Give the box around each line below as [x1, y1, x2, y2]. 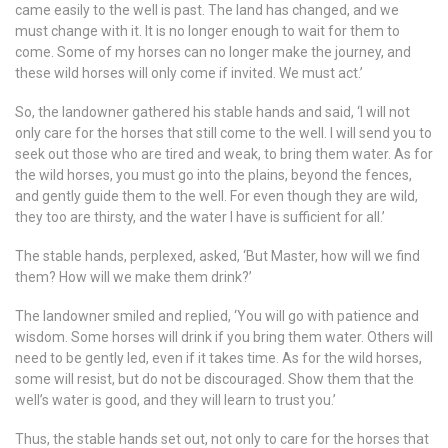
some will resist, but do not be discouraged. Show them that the [15, 370, 414, 387]
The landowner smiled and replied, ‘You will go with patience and [15, 307, 419, 324]
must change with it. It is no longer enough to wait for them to [15, 22, 400, 39]
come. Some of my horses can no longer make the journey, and [15, 43, 411, 60]
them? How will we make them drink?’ [15, 268, 252, 285]
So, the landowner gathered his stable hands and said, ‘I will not [15, 103, 410, 120]
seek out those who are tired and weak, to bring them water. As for [15, 145, 433, 162]
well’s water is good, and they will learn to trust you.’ [15, 391, 336, 408]
